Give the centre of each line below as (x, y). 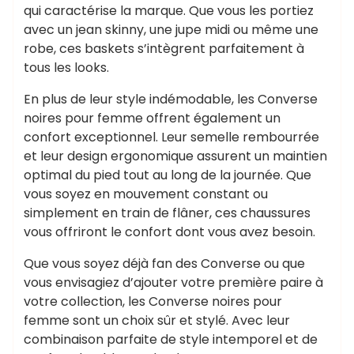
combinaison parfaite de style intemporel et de (171, 339)
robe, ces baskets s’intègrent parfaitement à (164, 49)
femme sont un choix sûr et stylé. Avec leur (157, 320)
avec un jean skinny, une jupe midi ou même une (171, 30)
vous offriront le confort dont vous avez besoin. (169, 232)
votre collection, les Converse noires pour (153, 301)
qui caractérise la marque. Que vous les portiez (169, 11)
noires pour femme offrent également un (152, 118)
